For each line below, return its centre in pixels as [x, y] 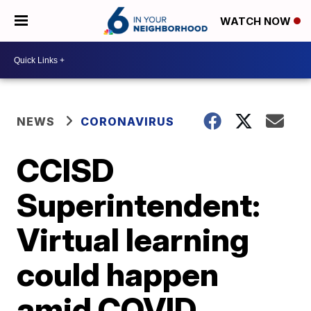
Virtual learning [133, 239]
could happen [118, 274]
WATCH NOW [257, 22]
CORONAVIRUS [128, 121]
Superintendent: [139, 205]
